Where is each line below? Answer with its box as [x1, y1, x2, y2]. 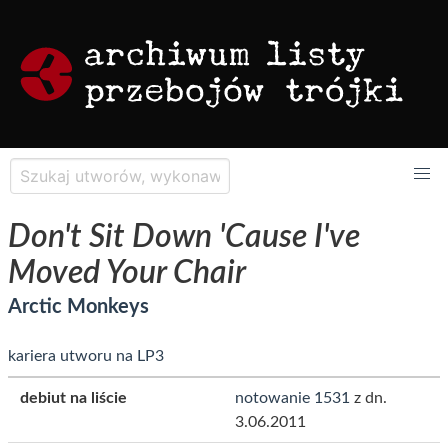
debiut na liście [20, 390, 127, 406]
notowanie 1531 [235, 390, 350, 406]
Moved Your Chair [8, 257, 246, 289]
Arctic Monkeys [8, 297, 149, 317]
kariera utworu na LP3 [8, 348, 164, 364]
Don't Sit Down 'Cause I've [8, 221, 360, 253]
